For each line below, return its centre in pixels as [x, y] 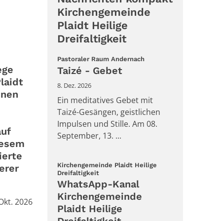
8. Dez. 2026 [74, 85]
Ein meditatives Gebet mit [105, 100]
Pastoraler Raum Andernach [101, 59]
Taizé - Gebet [90, 70]
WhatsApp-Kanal [98, 184]
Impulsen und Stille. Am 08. [107, 124]
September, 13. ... [89, 135]
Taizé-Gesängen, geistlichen [109, 112]
